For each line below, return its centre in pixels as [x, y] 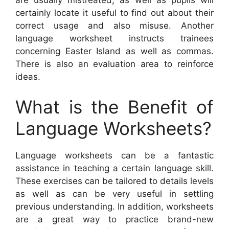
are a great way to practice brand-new [114, 220]
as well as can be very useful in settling [114, 194]
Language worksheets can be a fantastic [114, 156]
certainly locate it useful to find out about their [114, 13]
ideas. [28, 76]
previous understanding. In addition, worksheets [114, 207]
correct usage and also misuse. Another [114, 25]
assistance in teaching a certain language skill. [114, 168]
